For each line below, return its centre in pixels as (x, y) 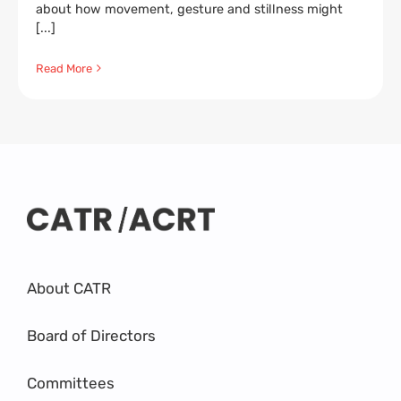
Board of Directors (91, 336)
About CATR (69, 289)
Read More (64, 68)
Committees (71, 384)
